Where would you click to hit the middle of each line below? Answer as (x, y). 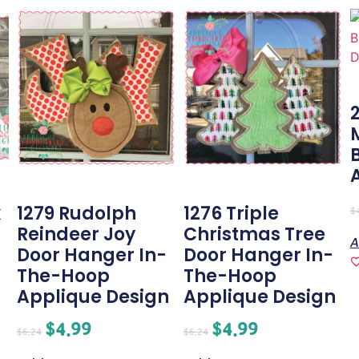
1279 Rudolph (77, 214)
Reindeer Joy (77, 235)
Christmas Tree (254, 235)
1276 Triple (231, 214)
